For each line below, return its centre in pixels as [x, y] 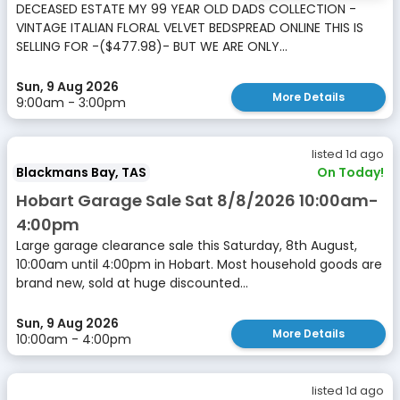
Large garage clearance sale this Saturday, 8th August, [187, 246]
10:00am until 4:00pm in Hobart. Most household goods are [199, 264]
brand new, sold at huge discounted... [132, 283]
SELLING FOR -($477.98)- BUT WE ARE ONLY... [152, 46]
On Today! [350, 172]
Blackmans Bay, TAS [81, 172]
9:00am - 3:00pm [71, 103]
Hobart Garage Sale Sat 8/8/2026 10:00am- [197, 200]
